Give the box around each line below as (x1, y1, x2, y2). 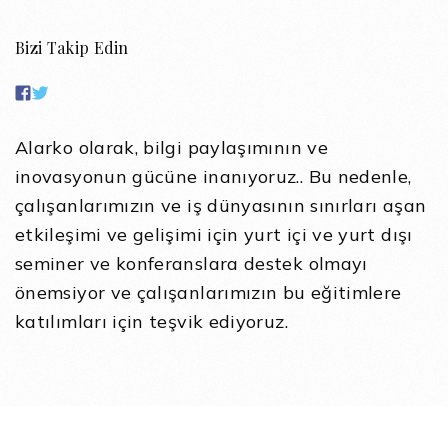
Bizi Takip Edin (15, 37, 129, 58)
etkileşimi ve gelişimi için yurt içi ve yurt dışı (15, 223, 413, 246)
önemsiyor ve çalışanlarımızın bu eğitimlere (15, 281, 402, 304)
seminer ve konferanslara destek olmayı (15, 252, 368, 275)
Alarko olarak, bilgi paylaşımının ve (15, 136, 328, 159)
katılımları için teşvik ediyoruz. (15, 310, 288, 333)
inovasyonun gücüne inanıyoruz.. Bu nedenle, (15, 165, 412, 188)
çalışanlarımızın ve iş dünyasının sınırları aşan (15, 194, 427, 217)
